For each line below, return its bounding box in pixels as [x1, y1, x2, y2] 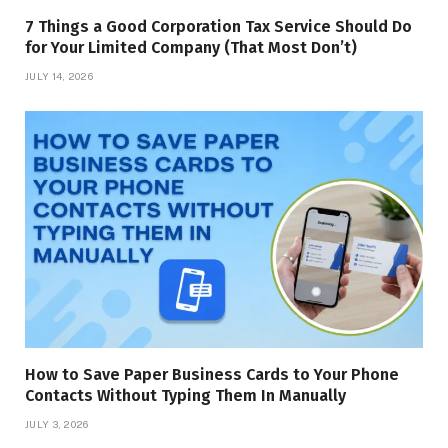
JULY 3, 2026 [25, 417, 89, 430]
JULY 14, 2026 [25, 69, 93, 82]
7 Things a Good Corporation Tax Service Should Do [25, 16, 412, 36]
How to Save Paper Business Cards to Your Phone [25, 364, 399, 384]
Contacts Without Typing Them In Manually [25, 385, 346, 405]
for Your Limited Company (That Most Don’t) [25, 37, 357, 57]
